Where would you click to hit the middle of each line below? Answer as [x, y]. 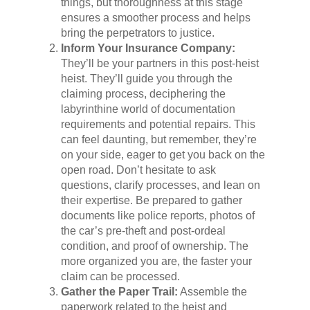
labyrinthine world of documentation [148, 109]
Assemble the [212, 292]
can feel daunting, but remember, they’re [158, 140]
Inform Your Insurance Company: [148, 48]
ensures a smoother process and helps [155, 18]
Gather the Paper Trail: [119, 292]
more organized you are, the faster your [156, 262]
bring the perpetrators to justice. [137, 33]
